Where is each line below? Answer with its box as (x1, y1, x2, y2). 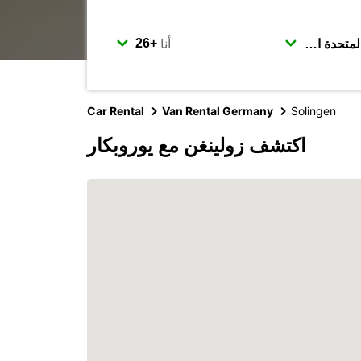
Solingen (291, 104, 336, 118)
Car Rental (87, 104, 144, 118)
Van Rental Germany (162, 104, 273, 118)
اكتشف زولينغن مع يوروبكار (87, 134, 306, 157)
